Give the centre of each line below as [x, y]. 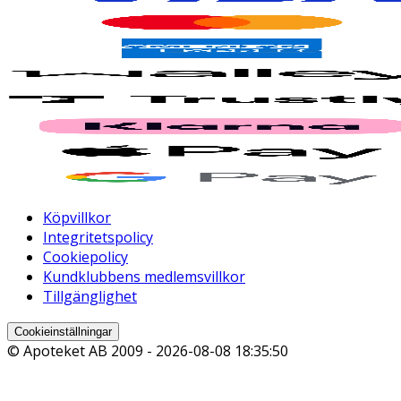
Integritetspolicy [98, 238]
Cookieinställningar [63, 332]
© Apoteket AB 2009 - [81, 351]
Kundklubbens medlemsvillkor [144, 277]
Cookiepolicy [85, 257]
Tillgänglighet [90, 297]
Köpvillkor [77, 218]
